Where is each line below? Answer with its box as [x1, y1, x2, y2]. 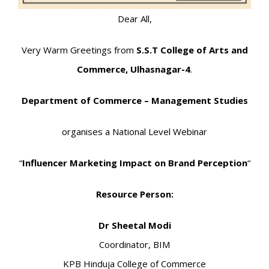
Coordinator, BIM [99, 238, 170, 251]
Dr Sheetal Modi [98, 219, 171, 232]
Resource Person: [95, 188, 174, 201]
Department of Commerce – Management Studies [21, 94, 248, 107]
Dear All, [117, 13, 152, 25]
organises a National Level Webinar [62, 125, 207, 138]
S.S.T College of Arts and [136, 44, 248, 56]
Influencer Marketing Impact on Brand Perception [22, 157, 247, 169]
